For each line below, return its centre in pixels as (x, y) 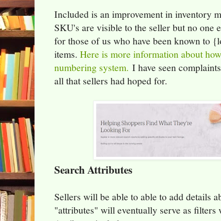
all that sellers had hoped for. (111, 81)
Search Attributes (93, 170)
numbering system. (92, 68)
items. (67, 54)
